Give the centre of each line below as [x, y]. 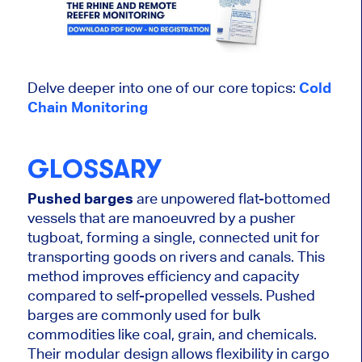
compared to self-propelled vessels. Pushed [171, 296]
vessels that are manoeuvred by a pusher [161, 218]
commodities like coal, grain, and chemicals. [172, 335]
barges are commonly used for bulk [143, 315]
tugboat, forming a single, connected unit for [173, 238]
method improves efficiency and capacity [163, 276]
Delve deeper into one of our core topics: [163, 87]
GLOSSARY [94, 169]
